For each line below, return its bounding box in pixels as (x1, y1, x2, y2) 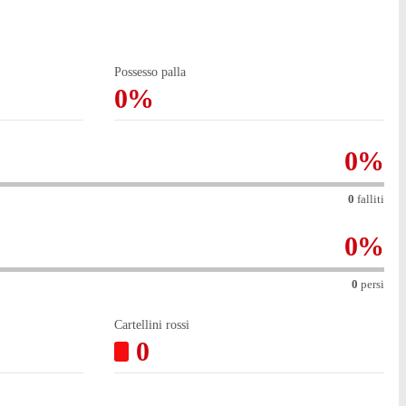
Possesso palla (113, 65, 186, 80)
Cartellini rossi (113, 318, 189, 333)
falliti (357, 192, 384, 207)
